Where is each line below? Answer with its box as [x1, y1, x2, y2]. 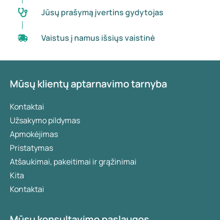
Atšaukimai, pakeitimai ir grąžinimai [10, 156, 137, 167]
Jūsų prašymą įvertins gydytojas [41, 6, 164, 18]
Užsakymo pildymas [10, 114, 80, 126]
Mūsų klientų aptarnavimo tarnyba [10, 77, 167, 90]
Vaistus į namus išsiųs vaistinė [41, 32, 155, 43]
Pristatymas [10, 142, 53, 153]
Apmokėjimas [10, 128, 58, 139]
